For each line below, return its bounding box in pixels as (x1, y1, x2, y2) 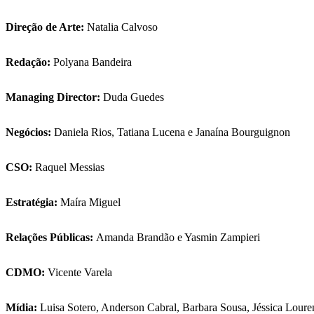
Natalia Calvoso (84, 21, 161, 34)
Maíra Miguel (57, 196, 129, 209)
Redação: (6, 56, 50, 69)
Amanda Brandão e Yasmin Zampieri (93, 231, 266, 244)
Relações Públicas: (6, 231, 93, 244)
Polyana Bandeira (50, 56, 151, 69)
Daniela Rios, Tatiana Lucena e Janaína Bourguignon (51, 126, 301, 139)
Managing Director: (6, 91, 100, 104)
